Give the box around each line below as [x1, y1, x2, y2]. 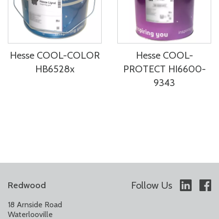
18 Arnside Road [8, 199, 62, 209]
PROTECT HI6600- [123, 63, 206, 75]
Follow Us [131, 179, 172, 191]
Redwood [8, 179, 46, 191]
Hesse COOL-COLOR [10, 49, 100, 61]
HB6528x [35, 63, 74, 75]
